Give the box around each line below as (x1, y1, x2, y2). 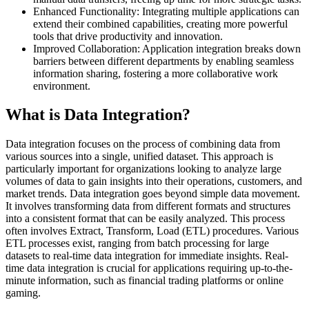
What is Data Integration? (6, 106, 190, 124)
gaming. (6, 287, 41, 299)
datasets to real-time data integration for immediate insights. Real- (6, 250, 288, 262)
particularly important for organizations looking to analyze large (6, 163, 281, 175)
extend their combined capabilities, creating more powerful (33, 17, 288, 30)
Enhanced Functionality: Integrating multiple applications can (33, 5, 299, 17)
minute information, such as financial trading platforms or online (6, 275, 283, 287)
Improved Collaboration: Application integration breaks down (33, 42, 301, 54)
